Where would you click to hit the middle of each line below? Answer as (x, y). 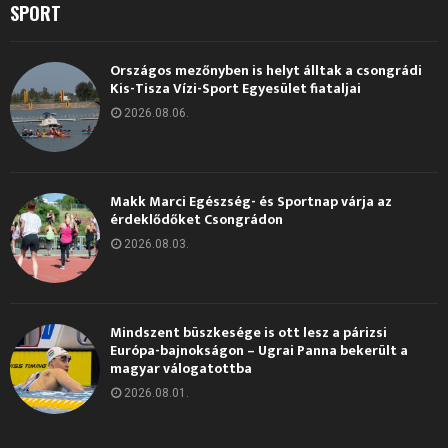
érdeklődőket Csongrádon (196, 219)
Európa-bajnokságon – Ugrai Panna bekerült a (259, 350)
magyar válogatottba (181, 368)
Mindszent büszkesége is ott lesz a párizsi (248, 332)
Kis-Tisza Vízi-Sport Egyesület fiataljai (235, 88)
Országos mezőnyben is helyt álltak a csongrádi (266, 70)
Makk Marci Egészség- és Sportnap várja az (251, 201)
